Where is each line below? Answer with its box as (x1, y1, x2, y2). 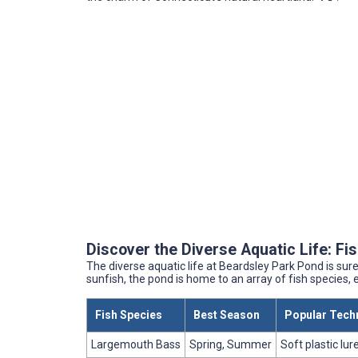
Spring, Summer (189, 337, 272, 351)
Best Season (193, 308, 260, 321)
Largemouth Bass (91, 337, 181, 351)
